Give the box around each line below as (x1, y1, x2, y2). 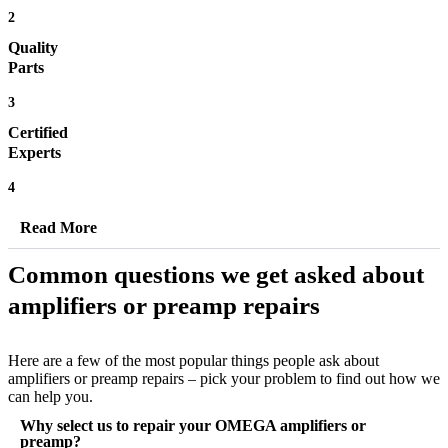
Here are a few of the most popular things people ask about (8, 352, 379, 370)
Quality (8, 39, 58, 57)
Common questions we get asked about (8, 261, 424, 289)
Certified (8, 124, 68, 142)
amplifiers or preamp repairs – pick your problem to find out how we (8, 370, 440, 388)
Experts (8, 144, 61, 162)
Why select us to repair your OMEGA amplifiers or (20, 417, 366, 435)
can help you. (8, 388, 93, 406)
